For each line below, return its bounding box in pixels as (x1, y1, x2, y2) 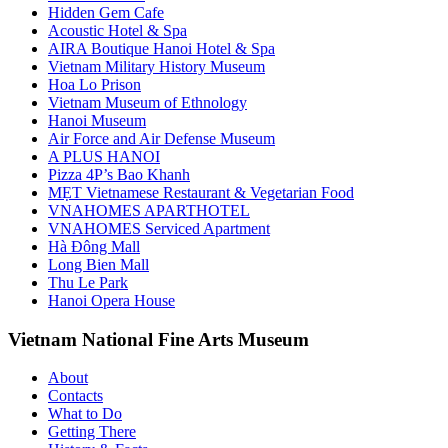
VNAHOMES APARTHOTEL (48, 201, 250, 219)
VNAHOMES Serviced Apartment (48, 219, 270, 237)
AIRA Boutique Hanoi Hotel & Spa (48, 39, 275, 57)
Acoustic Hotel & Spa (48, 21, 187, 39)
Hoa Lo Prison (48, 75, 141, 93)
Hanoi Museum (48, 111, 146, 129)
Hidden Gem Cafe (48, 3, 164, 21)
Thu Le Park (48, 273, 128, 291)
